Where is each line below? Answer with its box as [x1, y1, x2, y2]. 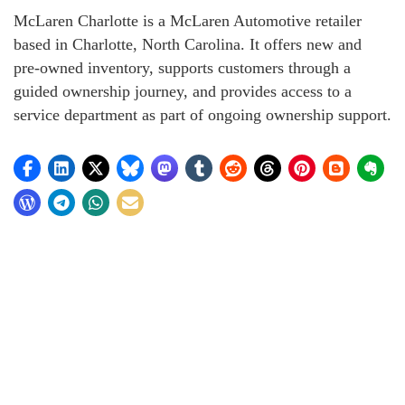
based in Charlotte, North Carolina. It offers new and [14, 35, 362, 53]
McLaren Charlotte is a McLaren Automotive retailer [14, 12, 362, 30]
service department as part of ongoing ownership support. [14, 106, 391, 124]
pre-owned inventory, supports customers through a [14, 59, 351, 77]
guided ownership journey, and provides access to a [14, 82, 352, 100]
